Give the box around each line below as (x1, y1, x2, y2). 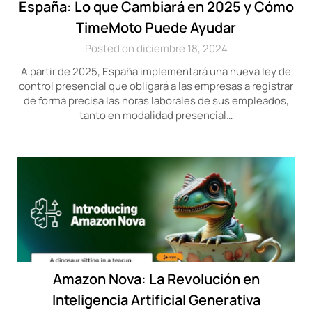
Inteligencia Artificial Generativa (52, 290, 260, 309)
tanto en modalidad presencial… (79, 108, 233, 123)
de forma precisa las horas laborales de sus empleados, (23, 93, 289, 108)
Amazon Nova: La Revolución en (52, 270, 260, 288)
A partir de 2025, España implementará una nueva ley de (21, 64, 291, 79)
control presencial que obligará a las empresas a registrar (19, 79, 293, 93)
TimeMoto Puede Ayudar (76, 18, 236, 37)
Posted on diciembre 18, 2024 (84, 41, 228, 56)
